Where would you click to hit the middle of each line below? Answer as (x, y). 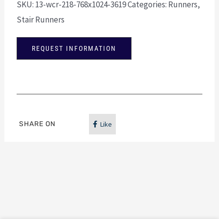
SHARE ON (38, 124)
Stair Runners (41, 19)
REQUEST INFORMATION (74, 48)
